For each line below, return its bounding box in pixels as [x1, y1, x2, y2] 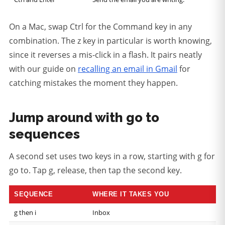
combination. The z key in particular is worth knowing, [9, 35, 212, 47]
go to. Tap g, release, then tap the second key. [9, 165, 182, 176]
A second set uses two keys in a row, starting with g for [9, 151, 215, 162]
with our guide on [9, 63, 78, 75]
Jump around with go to [9, 110, 159, 126]
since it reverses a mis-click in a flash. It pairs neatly [9, 49, 202, 61]
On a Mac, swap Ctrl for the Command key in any [9, 21, 192, 33]
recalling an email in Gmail [78, 63, 177, 75]
